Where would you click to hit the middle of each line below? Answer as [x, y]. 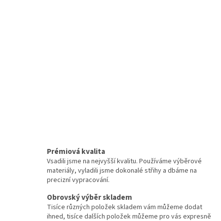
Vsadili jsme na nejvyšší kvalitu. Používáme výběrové [124, 162]
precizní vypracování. [78, 180]
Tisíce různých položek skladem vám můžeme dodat [125, 207]
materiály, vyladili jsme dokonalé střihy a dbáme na [122, 171]
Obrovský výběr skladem [90, 198]
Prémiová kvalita [76, 152]
